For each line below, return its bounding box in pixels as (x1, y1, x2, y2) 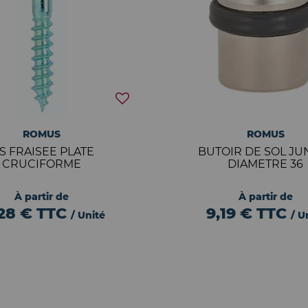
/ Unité (71, 209, 106, 221)
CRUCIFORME (1, 157, 81, 170)
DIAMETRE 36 (228, 157, 304, 170)
